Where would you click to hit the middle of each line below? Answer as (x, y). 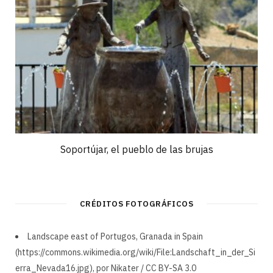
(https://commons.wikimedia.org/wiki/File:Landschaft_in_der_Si (135, 253)
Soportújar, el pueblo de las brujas (136, 150)
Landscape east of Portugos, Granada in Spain (115, 237)
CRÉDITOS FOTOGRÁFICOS (136, 204)
